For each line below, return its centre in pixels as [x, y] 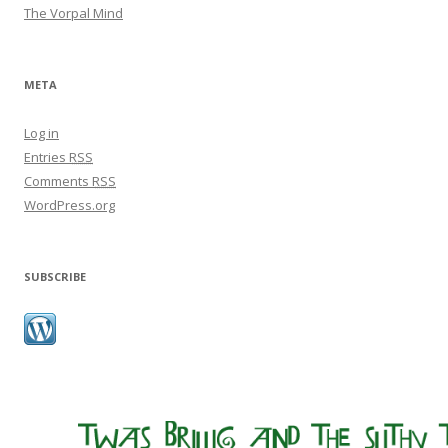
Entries [46, 157]
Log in [41, 133]
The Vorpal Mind [73, 13]
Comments [58, 181]
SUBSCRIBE [55, 277]
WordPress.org [69, 205]
